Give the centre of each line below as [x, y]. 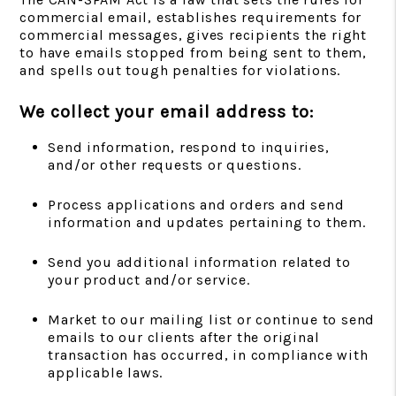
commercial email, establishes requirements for [191, 17]
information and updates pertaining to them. [207, 222]
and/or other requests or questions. [175, 165]
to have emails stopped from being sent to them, [193, 53]
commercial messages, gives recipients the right [193, 35]
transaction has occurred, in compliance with [208, 355]
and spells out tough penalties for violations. [180, 70]
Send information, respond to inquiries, [189, 147]
